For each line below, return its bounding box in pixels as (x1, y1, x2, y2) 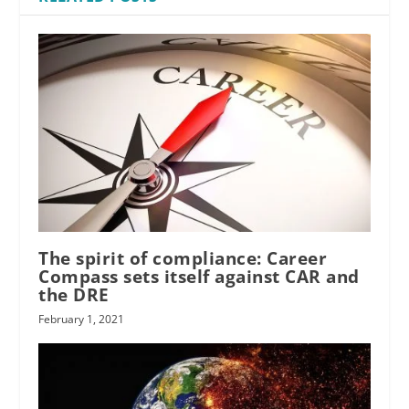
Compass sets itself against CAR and (38, 265, 360, 289)
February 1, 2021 (38, 311, 125, 328)
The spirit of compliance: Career (38, 246, 328, 271)
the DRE (38, 283, 110, 308)
